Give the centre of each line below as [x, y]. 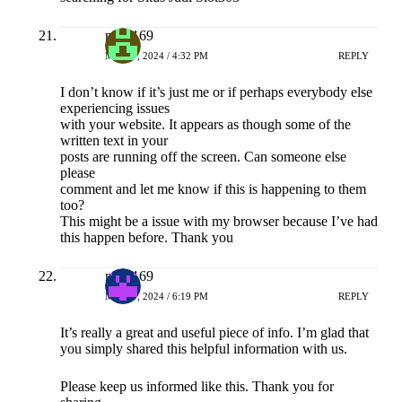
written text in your [114, 141]
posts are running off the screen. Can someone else [203, 157]
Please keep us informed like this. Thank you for [197, 387]
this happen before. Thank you [146, 238]
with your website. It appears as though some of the [205, 125]
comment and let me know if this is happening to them [213, 189]
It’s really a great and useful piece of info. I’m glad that [214, 333]
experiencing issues [114, 109]
